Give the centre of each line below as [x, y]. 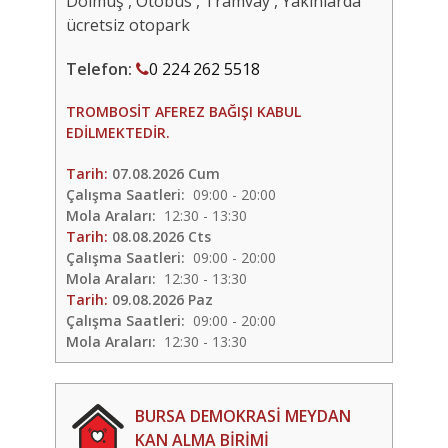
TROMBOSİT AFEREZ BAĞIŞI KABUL [183, 111]
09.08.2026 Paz [162, 299]
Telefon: [101, 69]
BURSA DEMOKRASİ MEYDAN [242, 416]
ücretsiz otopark [128, 25]
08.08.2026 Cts [161, 236]
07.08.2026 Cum [166, 173]
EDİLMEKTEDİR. [118, 132]
